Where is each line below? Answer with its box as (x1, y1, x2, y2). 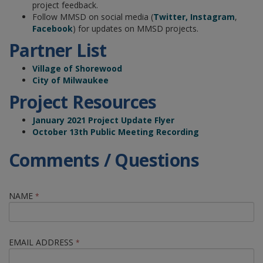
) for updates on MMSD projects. (73, 22, 198, 34)
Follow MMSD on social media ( (32, 11, 153, 22)
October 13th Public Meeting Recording (32, 126, 199, 137)
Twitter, (153, 11, 188, 22)
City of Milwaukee (32, 74, 109, 86)
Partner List (9, 38, 107, 62)
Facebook (32, 22, 73, 34)
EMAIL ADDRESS (9, 236, 73, 248)
